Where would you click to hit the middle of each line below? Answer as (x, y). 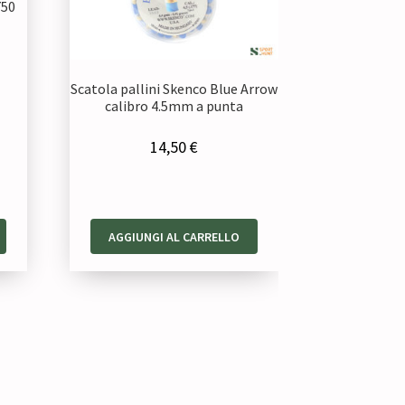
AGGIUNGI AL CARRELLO (174, 236)
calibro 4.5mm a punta (174, 105)
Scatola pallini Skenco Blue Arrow (174, 88)
